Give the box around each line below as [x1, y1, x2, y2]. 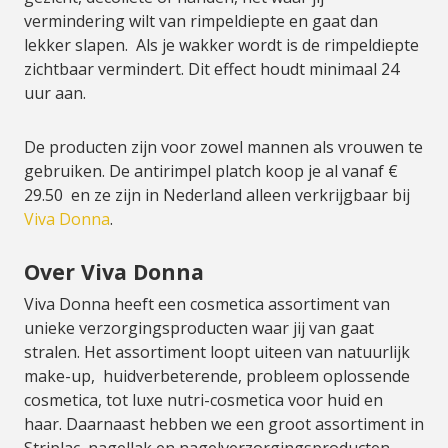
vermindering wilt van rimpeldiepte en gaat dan [24, 10, 378, 32]
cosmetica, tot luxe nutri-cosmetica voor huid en [24, 389, 383, 411]
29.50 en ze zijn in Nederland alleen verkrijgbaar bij [24, 184, 410, 206]
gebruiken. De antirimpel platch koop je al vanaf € [24, 160, 398, 182]
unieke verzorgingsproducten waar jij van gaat [24, 317, 374, 339]
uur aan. [24, 82, 86, 104]
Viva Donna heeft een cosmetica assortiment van [24, 293, 390, 315]
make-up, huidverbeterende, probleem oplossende [24, 365, 410, 387]
